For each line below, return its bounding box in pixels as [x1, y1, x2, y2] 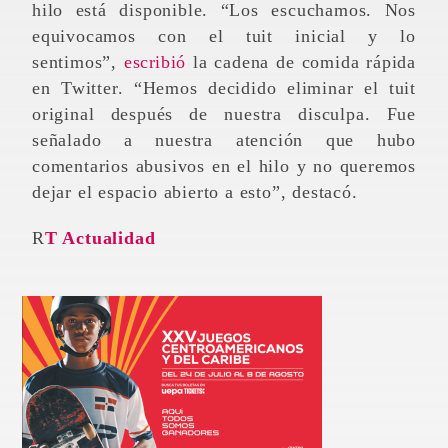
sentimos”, [32, 51, 124, 72]
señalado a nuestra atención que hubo [32, 129, 416, 150]
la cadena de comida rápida [186, 51, 416, 72]
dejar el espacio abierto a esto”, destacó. [32, 181, 358, 202]
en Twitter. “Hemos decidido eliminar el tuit [32, 77, 416, 98]
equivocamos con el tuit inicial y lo [32, 25, 416, 46]
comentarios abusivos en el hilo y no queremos [32, 155, 416, 176]
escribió [123, 51, 187, 72]
